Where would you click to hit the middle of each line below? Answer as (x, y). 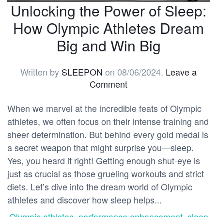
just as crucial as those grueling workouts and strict (106, 174)
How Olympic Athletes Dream (108, 28)
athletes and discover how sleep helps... (85, 200)
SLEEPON (82, 72)
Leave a (181, 72)
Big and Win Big (108, 46)
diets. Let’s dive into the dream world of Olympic (100, 187)
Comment (108, 84)
